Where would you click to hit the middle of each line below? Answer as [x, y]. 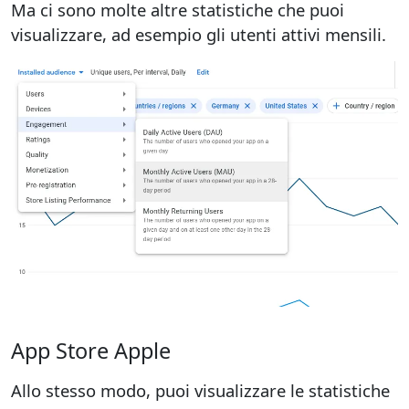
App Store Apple [91, 350]
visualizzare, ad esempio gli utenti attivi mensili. [199, 34]
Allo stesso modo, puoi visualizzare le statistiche [200, 390]
